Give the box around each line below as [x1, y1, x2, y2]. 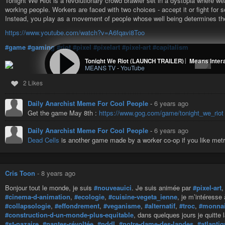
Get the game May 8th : [28, 107, 99, 118]
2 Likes [23, 78, 43, 87]
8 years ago [41, 168, 75, 178]
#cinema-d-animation [5, 191, 70, 201]
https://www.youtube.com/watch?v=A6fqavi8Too [5, 28, 145, 38]
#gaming [28, 42, 55, 52]
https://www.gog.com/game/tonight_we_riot [99, 107, 223, 118]
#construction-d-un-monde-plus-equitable [5, 209, 134, 219]
